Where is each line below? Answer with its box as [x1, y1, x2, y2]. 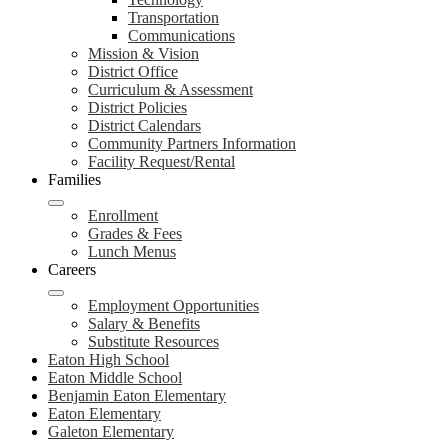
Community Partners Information [88, 135, 296, 152]
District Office [88, 63, 178, 80]
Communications [128, 27, 235, 44]
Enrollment [88, 207, 158, 224]
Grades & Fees [88, 225, 182, 242]
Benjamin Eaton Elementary [48, 387, 226, 404]
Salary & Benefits [88, 315, 200, 332]
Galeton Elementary [48, 423, 174, 440]
